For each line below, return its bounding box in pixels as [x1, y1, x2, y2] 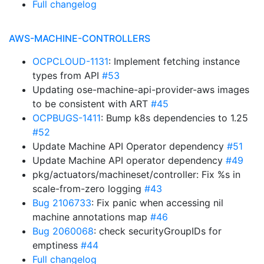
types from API [32, 70, 102, 81]
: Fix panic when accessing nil [91, 197, 223, 209]
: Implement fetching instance [108, 55, 240, 67]
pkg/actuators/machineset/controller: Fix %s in [32, 169, 240, 180]
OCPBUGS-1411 [32, 112, 101, 124]
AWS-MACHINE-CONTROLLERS [9, 32, 150, 44]
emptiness [32, 239, 81, 251]
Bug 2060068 [32, 225, 94, 237]
